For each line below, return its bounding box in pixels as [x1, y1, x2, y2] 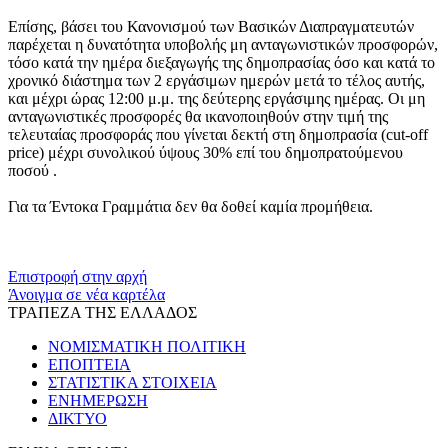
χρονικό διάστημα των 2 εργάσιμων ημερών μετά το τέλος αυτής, [8, 71, 425, 89]
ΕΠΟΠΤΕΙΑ [48, 355, 131, 373]
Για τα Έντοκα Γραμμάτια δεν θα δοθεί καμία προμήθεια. [8, 197, 373, 215]
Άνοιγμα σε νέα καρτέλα [8, 285, 165, 303]
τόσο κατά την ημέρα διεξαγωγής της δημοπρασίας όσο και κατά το [8, 53, 435, 71]
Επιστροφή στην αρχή [8, 267, 147, 285]
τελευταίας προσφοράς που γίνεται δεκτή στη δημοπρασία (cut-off [8, 125, 428, 143]
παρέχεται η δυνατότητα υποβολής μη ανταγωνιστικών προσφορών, [8, 35, 438, 53]
